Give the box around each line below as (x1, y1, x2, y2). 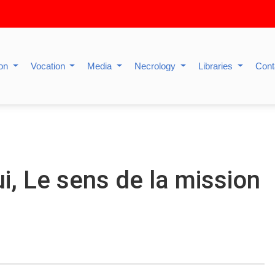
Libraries (198, 61, 236, 71)
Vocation (30, 61, 68, 71)
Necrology (134, 61, 179, 71)
